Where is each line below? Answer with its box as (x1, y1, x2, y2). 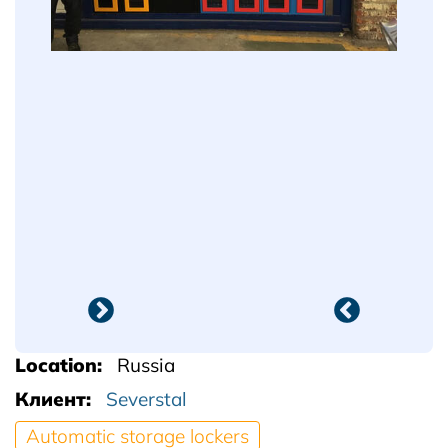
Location (15, 353, 97, 377)
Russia (116, 353, 175, 377)
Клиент (15, 387, 86, 411)
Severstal (105, 387, 187, 411)
